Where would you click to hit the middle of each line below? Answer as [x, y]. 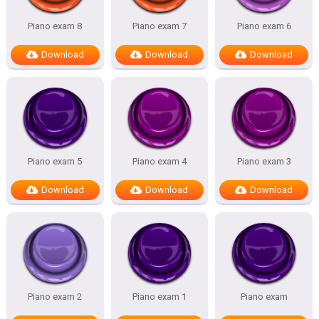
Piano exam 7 [159, 26]
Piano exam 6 [264, 26]
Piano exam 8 [55, 26]
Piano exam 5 [55, 161]
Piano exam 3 [264, 161]
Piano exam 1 [159, 297]
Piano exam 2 [55, 297]
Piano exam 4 [159, 161]
